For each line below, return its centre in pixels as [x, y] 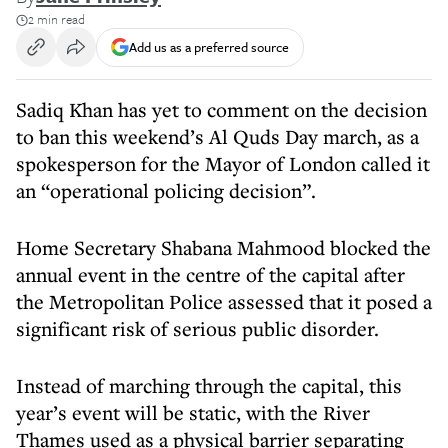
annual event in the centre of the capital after [210, 274]
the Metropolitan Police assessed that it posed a [224, 301]
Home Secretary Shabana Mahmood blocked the [223, 247]
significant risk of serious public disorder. [197, 328]
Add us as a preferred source [209, 46]
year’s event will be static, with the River [193, 412]
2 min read [56, 19]
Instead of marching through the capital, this [209, 385]
